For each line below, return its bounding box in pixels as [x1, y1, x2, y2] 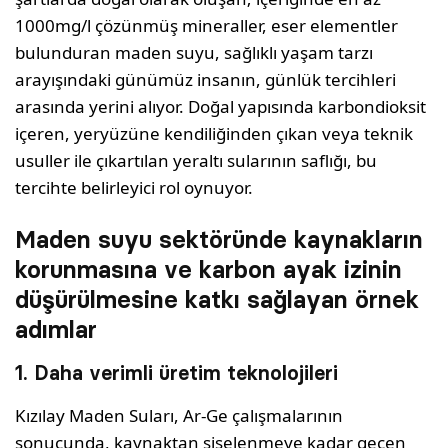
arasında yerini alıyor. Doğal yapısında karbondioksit [15, 95, 427, 119]
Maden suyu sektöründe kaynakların [15, 225, 423, 255]
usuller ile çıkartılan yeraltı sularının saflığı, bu [15, 149, 378, 173]
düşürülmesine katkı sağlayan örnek [15, 285, 419, 315]
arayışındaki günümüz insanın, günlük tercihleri [15, 68, 397, 92]
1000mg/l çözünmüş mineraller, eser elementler [15, 14, 399, 38]
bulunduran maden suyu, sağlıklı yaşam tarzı [15, 41, 374, 65]
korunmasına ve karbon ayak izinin [15, 255, 402, 285]
